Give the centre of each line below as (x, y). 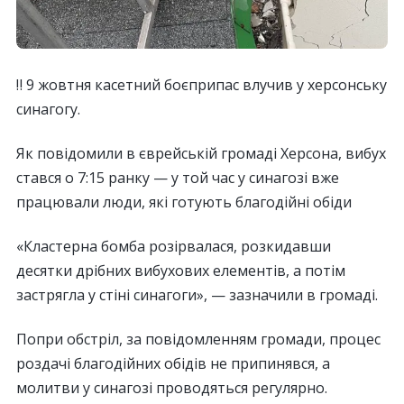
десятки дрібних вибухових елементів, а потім (181, 270)
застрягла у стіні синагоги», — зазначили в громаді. (197, 294)
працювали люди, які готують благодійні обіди (184, 202)
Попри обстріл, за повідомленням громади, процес (198, 339)
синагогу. (48, 109)
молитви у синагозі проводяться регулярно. (172, 387)
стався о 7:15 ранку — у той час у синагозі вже (178, 177)
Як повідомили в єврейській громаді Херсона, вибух (201, 153)
